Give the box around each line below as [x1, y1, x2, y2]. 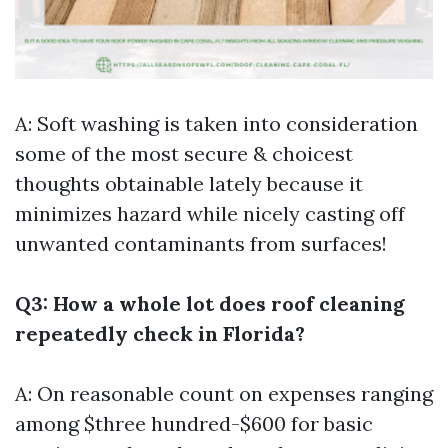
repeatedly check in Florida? [15, 321, 305, 346]
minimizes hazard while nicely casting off [15, 201, 405, 226]
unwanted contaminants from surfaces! [15, 231, 387, 256]
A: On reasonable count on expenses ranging [15, 381, 433, 406]
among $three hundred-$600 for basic [15, 411, 373, 436]
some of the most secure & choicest [15, 141, 353, 166]
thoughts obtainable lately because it [15, 171, 363, 196]
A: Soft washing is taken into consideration [15, 111, 418, 136]
